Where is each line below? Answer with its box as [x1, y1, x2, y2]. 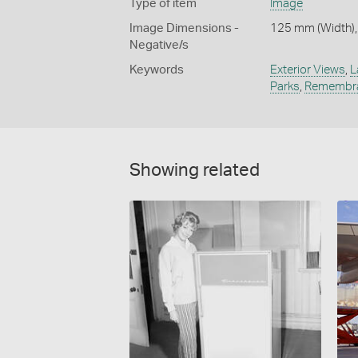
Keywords [129, 63, 184, 76]
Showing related [129, 161, 260, 179]
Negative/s [129, 38, 189, 51]
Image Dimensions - [129, 22, 239, 34]
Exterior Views [269, 63, 345, 76]
